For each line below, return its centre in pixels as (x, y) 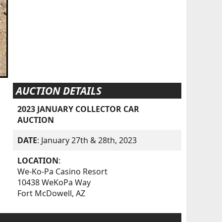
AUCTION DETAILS (58, 91)
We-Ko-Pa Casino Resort (63, 172)
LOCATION (38, 161)
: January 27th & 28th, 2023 (87, 140)
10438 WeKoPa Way (54, 183)
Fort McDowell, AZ (52, 194)
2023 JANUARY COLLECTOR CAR (79, 109)
